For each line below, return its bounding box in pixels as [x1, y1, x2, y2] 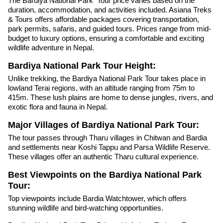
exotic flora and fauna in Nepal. [8, 103, 108, 111]
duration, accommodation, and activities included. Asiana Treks [8, 5, 212, 14]
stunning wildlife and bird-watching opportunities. [8, 203, 163, 212]
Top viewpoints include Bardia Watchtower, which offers [8, 194, 187, 203]
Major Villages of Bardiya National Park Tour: [8, 120, 199, 130]
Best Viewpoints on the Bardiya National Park [8, 169, 202, 180]
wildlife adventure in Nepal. [8, 43, 94, 52]
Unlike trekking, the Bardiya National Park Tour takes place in [8, 74, 206, 83]
